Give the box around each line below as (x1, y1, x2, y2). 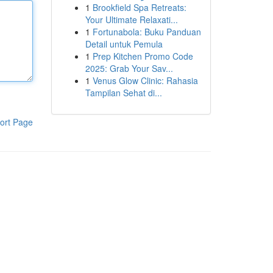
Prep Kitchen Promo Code (92, 50, 193, 62)
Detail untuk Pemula (85, 38, 163, 50)
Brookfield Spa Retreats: (92, 1, 186, 13)
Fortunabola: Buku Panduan (92, 26, 201, 38)
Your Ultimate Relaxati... (85, 13, 178, 26)
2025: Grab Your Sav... (85, 62, 173, 74)
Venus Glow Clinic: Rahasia (92, 74, 198, 87)
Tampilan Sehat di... (85, 87, 162, 99)
